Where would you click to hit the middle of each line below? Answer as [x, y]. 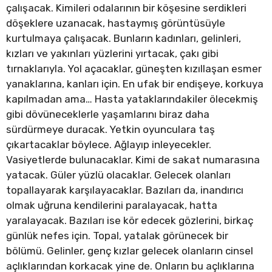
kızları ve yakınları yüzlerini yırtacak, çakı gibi [112, 54]
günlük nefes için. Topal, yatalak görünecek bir [117, 236]
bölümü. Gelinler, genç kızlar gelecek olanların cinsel [130, 251]
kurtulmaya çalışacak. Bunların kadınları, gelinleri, [124, 39]
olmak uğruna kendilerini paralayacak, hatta [112, 206]
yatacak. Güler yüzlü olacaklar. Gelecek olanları [118, 175]
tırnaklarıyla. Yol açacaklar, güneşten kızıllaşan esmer [134, 69]
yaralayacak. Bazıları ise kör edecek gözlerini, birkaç [130, 221]
